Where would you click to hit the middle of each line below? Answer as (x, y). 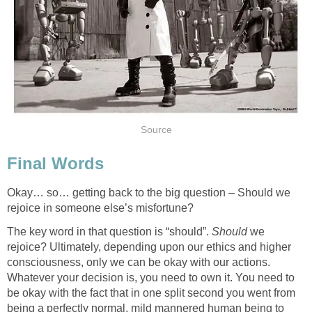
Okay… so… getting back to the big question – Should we (149, 193)
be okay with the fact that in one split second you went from (151, 293)
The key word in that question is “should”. (109, 232)
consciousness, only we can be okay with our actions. (139, 263)
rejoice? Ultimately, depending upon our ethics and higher (149, 247)
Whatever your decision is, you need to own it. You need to (151, 278)
